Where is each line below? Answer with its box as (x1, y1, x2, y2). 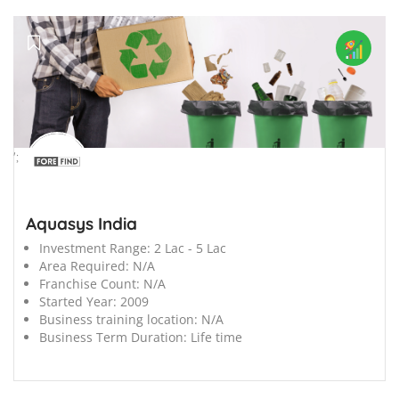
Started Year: (39, 292, 117, 310)
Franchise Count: (39, 274, 140, 292)
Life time (191, 328, 242, 346)
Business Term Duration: (39, 328, 187, 346)
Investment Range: (39, 239, 151, 256)
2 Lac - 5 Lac (154, 239, 226, 256)
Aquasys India (26, 212, 137, 234)
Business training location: (39, 310, 198, 328)
